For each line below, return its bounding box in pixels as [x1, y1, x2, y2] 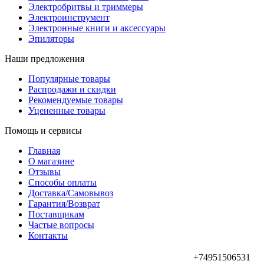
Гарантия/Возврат [28, 198, 100, 209]
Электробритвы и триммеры [28, 1, 143, 12]
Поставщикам [28, 209, 84, 219]
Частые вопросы [28, 219, 94, 230]
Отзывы [28, 166, 61, 177]
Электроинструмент [28, 12, 110, 22]
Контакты [28, 230, 68, 240]
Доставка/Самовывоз [28, 187, 113, 198]
